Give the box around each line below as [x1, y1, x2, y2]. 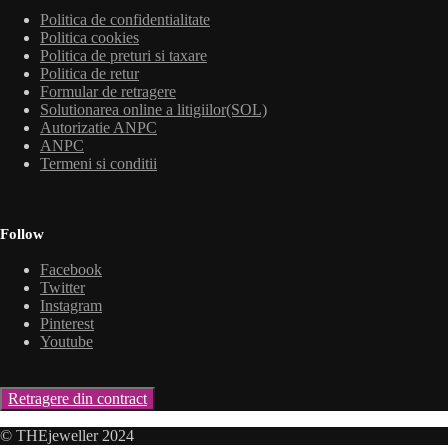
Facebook [40, 261, 102, 279]
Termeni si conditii [40, 155, 157, 173]
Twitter [40, 279, 85, 297]
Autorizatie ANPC [40, 119, 157, 137]
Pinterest [40, 315, 94, 333]
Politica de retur [40, 65, 139, 83]
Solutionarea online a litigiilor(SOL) [40, 101, 267, 119]
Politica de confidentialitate [40, 11, 210, 29]
